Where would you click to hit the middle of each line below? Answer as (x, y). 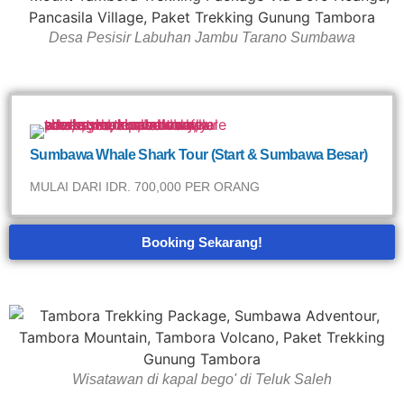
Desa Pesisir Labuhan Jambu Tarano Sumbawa (202, 37)
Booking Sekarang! (202, 242)
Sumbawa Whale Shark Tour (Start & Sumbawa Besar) (199, 155)
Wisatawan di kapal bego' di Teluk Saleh (202, 379)
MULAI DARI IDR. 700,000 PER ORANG (145, 187)
